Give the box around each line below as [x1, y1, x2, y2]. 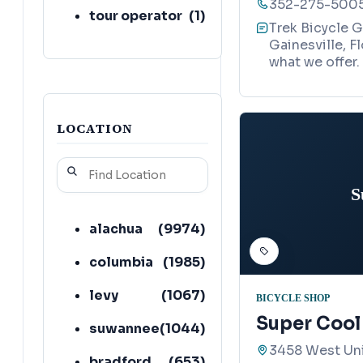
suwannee [89, 319, 160, 337]
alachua [89, 220, 143, 237]
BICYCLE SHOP [256, 292, 330, 304]
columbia [89, 253, 153, 271]
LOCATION [57, 118, 133, 137]
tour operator [89, 6, 182, 24]
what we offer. [269, 53, 360, 71]
